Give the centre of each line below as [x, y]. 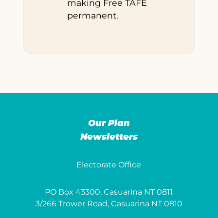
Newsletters [109, 136]
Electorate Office [109, 164]
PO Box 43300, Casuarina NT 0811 [109, 192]
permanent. [93, 15]
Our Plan [109, 123]
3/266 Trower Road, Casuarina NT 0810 [109, 203]
